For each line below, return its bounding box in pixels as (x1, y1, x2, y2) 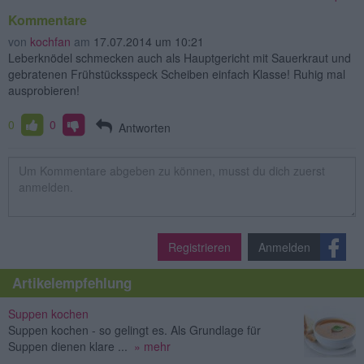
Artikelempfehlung (12, 272, 132, 292)
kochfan (30, 32, 71, 50)
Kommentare (8, 10, 87, 29)
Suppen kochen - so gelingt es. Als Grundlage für (8, 321, 261, 338)
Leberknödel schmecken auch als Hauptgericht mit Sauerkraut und (8, 49, 351, 66)
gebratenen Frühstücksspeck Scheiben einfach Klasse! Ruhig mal (8, 65, 345, 82)
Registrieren (168, 238, 231, 255)
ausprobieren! (8, 81, 80, 98)
